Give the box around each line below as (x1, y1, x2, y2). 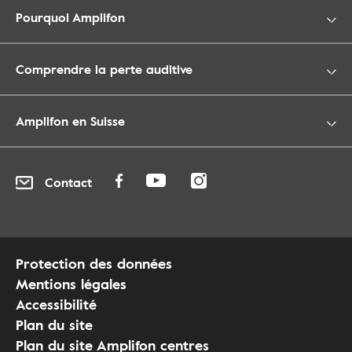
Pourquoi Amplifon (16, 7, 125, 27)
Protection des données (16, 252, 172, 273)
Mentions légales (16, 273, 126, 294)
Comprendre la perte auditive (16, 59, 192, 79)
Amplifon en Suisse (16, 111, 125, 130)
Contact (45, 173, 92, 192)
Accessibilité (16, 293, 97, 314)
